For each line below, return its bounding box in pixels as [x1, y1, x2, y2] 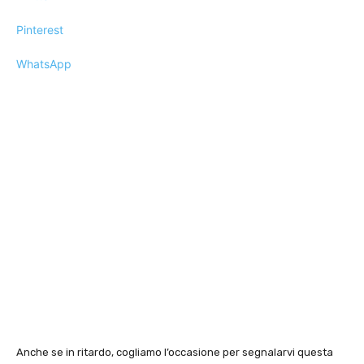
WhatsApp [16, 57, 71, 71]
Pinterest [16, 23, 63, 37]
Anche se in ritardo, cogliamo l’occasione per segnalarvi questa [16, 346, 333, 359]
